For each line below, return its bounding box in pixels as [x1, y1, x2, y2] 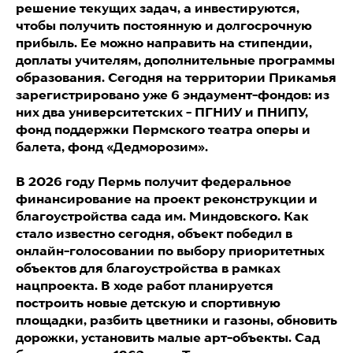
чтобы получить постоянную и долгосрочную [16, 17, 312, 33]
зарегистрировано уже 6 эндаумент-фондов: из [16, 87, 329, 102]
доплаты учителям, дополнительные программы [16, 52, 335, 68]
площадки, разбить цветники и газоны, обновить [16, 312, 337, 328]
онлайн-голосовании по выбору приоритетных [16, 243, 325, 258]
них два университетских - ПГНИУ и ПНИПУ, [16, 104, 308, 120]
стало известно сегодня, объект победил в [16, 225, 292, 241]
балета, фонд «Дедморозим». [16, 139, 208, 154]
